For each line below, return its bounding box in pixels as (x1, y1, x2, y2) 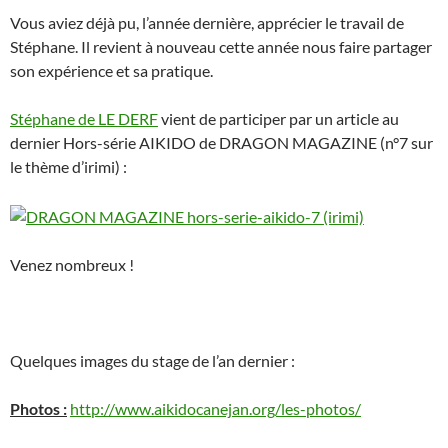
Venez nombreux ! (10, 254, 134, 274)
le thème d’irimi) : (10, 156, 127, 176)
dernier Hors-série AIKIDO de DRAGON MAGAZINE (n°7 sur (10, 132, 433, 152)
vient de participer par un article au (158, 108, 399, 128)
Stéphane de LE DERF (10, 108, 158, 128)
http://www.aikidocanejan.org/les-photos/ (70, 398, 361, 418)
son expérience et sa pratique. (10, 60, 213, 80)
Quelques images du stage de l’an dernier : (10, 350, 295, 370)
